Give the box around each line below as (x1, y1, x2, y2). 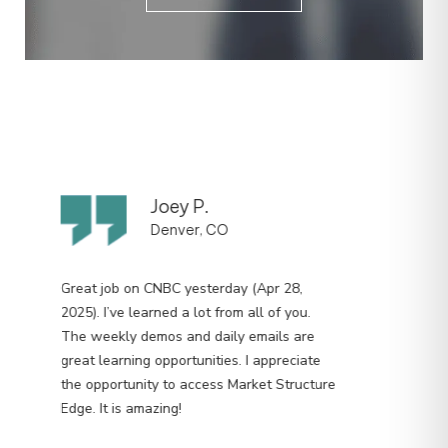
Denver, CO (150, 186, 228, 205)
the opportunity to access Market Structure (60, 340, 335, 360)
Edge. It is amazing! (60, 364, 181, 384)
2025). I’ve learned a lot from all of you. (60, 268, 310, 288)
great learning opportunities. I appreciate (60, 316, 320, 336)
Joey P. (150, 160, 208, 184)
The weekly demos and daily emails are (60, 292, 314, 312)
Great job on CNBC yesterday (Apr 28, (60, 244, 302, 264)
